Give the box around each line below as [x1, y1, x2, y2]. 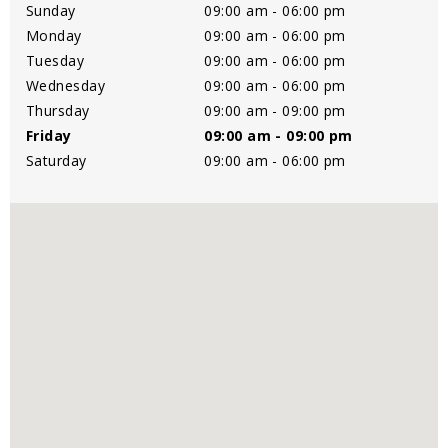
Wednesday [26, 75, 106, 95]
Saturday [26, 150, 87, 170]
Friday [26, 125, 72, 145]
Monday [26, 25, 82, 45]
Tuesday [26, 50, 85, 70]
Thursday [26, 100, 90, 120]
